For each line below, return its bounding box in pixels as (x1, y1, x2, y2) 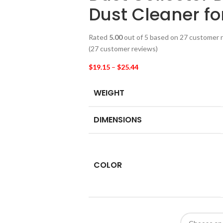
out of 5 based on (122, 33, 180, 41)
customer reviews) (98, 44, 158, 53)
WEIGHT (93, 87, 124, 99)
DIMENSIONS (93, 114, 142, 126)
